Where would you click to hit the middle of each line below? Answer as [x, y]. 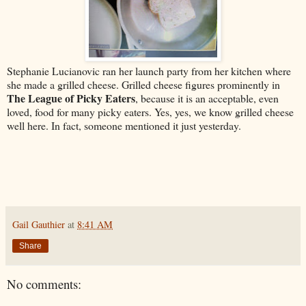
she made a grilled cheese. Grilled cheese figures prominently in [143, 85]
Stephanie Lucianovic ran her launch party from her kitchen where [149, 71]
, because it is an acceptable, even [207, 98]
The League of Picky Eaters [71, 98]
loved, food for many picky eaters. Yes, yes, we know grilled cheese [150, 112]
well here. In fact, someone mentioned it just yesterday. [124, 126]
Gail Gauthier [39, 224]
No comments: [44, 283]
